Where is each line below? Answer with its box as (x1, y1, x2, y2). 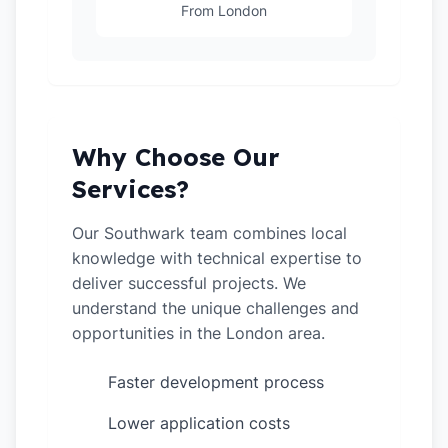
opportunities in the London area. (72, 323, 325, 343)
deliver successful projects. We (72, 273, 306, 293)
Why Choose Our (72, 142, 279, 172)
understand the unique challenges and (72, 298, 359, 318)
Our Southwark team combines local (72, 223, 347, 243)
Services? (72, 174, 189, 204)
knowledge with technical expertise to (72, 248, 362, 268)
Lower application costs (108, 413, 290, 433)
